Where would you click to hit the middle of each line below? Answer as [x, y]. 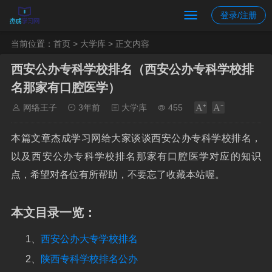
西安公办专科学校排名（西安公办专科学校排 [132, 69]
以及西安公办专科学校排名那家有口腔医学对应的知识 [136, 156]
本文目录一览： [53, 212]
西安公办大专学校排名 [89, 239]
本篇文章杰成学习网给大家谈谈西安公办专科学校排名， [136, 138]
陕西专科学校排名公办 [89, 259]
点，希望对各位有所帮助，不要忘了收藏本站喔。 [118, 175]
